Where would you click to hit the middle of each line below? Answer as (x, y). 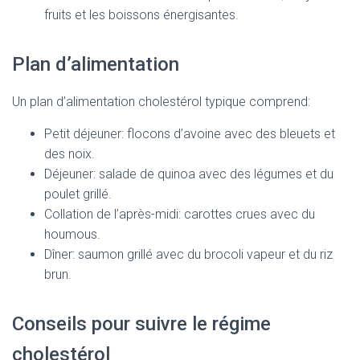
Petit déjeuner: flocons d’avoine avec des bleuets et (190, 134)
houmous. (72, 234)
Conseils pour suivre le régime (141, 324)
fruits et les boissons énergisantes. (141, 15)
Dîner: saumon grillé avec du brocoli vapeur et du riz (188, 254)
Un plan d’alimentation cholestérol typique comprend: (161, 102)
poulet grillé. (78, 194)
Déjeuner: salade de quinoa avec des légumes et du (189, 174)
